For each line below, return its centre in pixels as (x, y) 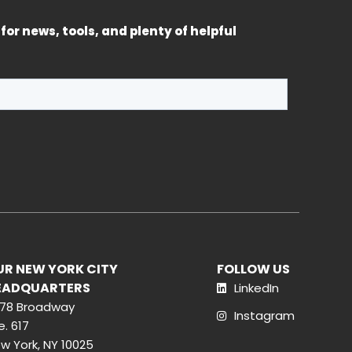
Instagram (265, 315)
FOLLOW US (253, 269)
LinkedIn (257, 288)
